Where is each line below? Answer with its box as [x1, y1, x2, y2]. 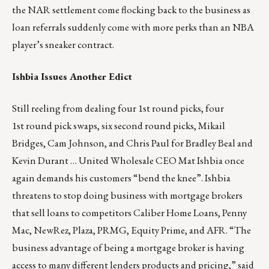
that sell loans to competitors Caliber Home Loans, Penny [12, 206, 247, 220]
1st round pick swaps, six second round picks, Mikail [12, 119, 225, 133]
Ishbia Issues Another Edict [12, 70, 134, 83]
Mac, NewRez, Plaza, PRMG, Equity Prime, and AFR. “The [12, 223, 251, 237]
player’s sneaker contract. [12, 38, 114, 52]
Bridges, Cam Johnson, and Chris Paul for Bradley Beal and [12, 136, 253, 150]
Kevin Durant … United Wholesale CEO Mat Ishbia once [12, 154, 244, 168]
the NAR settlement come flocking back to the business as [12, 3, 250, 17]
